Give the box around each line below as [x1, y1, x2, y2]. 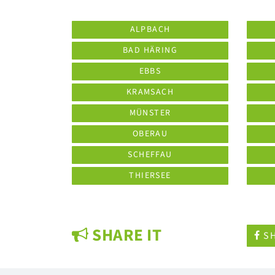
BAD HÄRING [123, 44, 177, 56]
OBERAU [132, 128, 168, 140]
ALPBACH [130, 23, 171, 36]
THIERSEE [129, 169, 171, 182]
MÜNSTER [129, 107, 171, 119]
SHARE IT [88, 223, 162, 247]
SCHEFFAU [128, 149, 172, 161]
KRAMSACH [126, 86, 174, 98]
